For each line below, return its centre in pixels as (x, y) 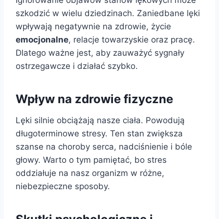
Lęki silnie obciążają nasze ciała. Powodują (100, 120)
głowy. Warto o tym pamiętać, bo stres (91, 160)
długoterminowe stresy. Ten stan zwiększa (99, 134)
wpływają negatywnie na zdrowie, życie (93, 27)
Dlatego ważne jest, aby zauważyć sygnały (100, 53)
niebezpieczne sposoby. (63, 186)
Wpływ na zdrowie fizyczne (94, 99)
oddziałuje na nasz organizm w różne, (90, 173)
